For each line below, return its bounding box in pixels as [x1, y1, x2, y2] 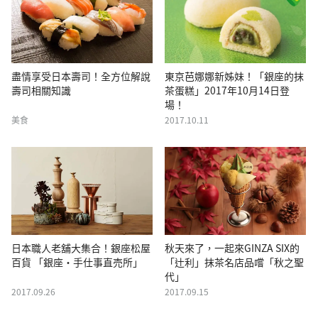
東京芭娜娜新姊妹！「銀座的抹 [165, 68, 305, 83]
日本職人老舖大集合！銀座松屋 [11, 241, 150, 256]
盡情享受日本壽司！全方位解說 [11, 68, 150, 83]
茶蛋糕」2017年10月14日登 [165, 82, 290, 97]
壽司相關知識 [11, 82, 71, 97]
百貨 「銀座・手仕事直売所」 [11, 255, 143, 270]
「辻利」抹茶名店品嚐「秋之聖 [165, 255, 305, 270]
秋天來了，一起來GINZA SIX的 [165, 241, 300, 256]
